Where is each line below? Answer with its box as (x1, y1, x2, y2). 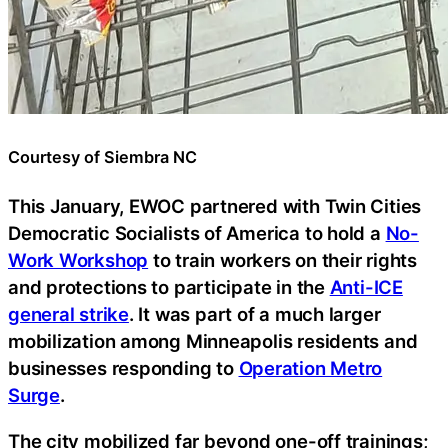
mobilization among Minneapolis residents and (8, 330, 418, 353)
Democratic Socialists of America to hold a (8, 222, 386, 245)
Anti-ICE (329, 276, 403, 299)
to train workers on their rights (148, 249, 417, 272)
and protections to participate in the (8, 276, 330, 299)
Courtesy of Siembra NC (8, 146, 197, 167)
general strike (8, 303, 129, 326)
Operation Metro (238, 357, 383, 380)
